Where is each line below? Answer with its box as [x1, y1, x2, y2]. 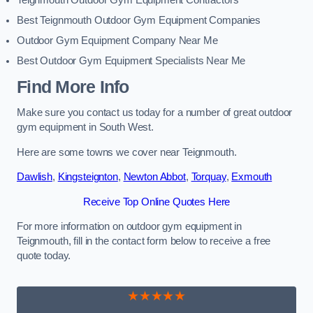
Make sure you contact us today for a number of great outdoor [17, 107, 293, 119]
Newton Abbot [123, 171, 186, 183]
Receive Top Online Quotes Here [82, 196, 231, 208]
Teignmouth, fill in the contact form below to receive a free [17, 235, 271, 247]
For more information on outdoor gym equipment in [17, 221, 242, 233]
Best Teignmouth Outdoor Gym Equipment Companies [17, 15, 261, 27]
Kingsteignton [57, 171, 118, 183]
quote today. [17, 250, 71, 262]
